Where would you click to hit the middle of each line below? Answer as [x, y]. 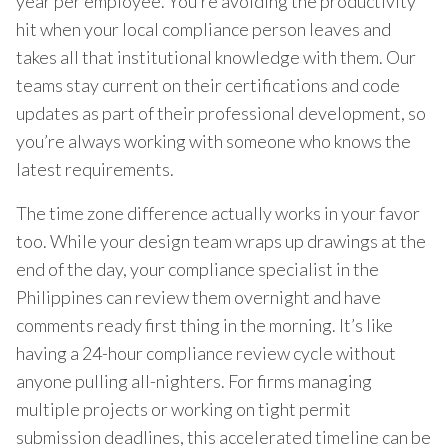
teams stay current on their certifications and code [208, 84]
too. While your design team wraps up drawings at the [221, 240]
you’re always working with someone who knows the [213, 140]
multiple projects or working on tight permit [183, 408]
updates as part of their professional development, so [221, 112]
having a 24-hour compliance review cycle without [206, 352]
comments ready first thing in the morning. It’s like [204, 324]
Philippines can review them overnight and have [198, 296]
